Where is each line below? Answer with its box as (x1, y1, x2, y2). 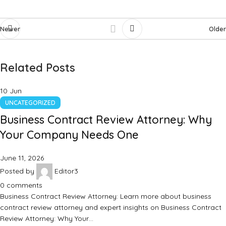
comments (7, 181, 42, 190)
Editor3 (54, 166, 78, 176)
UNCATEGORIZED (5, 99, 55, 107)
